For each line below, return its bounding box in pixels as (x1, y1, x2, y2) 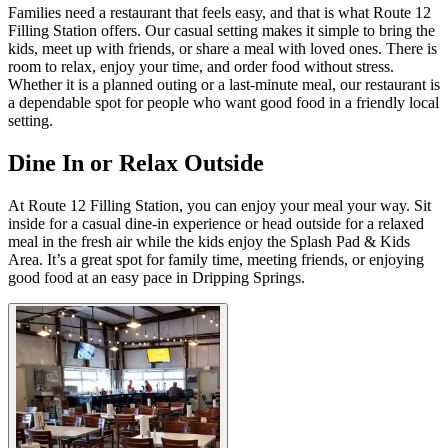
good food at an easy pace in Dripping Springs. (8, 268, 305, 286)
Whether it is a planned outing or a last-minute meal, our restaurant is (8, 75, 440, 93)
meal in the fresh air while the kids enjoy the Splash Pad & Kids (8, 232, 410, 250)
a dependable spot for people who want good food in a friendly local (8, 93, 439, 111)
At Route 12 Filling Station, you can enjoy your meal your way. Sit (8, 196, 431, 214)
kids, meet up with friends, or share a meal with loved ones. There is (8, 39, 437, 57)
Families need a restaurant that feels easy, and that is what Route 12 (8, 3, 431, 21)
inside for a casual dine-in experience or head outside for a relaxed (8, 214, 424, 232)
